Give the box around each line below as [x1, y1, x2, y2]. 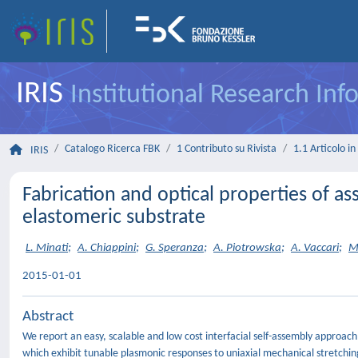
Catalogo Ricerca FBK [65, 143, 160, 155]
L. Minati [26, 242, 68, 255]
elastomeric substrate [22, 207, 205, 229]
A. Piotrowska [213, 242, 281, 255]
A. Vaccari [291, 242, 339, 255]
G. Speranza [145, 242, 204, 255]
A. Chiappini [78, 242, 136, 255]
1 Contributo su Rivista [177, 143, 276, 155]
